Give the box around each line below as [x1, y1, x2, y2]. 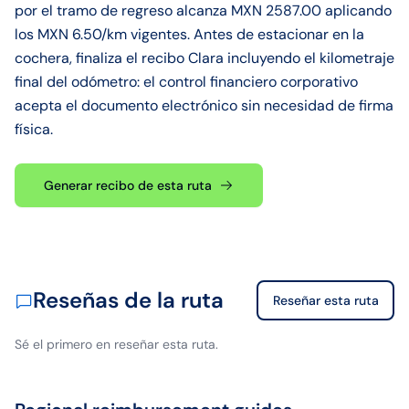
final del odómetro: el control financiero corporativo [15, 72, 358, 91]
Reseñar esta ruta [272, 292, 379, 309]
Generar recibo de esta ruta [44, 177, 212, 194]
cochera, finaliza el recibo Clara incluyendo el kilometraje [15, 48, 394, 68]
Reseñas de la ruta [33, 286, 224, 314]
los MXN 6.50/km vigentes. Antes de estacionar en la [15, 25, 364, 44]
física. [15, 120, 53, 139]
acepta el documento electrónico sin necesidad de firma [15, 96, 393, 115]
